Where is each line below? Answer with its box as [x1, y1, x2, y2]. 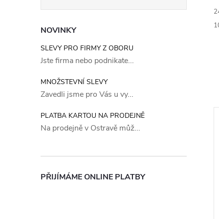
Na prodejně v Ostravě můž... [41, 123, 140, 133]
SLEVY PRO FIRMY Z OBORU [41, 44, 133, 53]
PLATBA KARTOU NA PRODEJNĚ [41, 111, 145, 120]
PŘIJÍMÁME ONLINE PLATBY [41, 172, 145, 182]
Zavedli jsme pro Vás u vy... [41, 89, 133, 100]
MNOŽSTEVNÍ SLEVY [41, 77, 108, 87]
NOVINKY [41, 25, 76, 36]
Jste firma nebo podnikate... [41, 55, 134, 66]
